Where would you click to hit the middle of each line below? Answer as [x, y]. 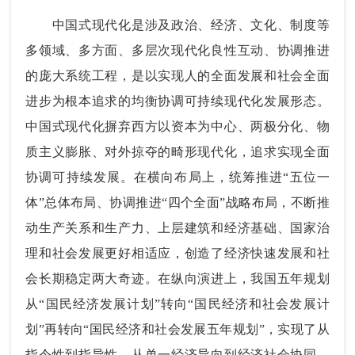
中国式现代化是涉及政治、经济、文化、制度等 [177, 25]
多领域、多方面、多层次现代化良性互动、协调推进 [177, 50]
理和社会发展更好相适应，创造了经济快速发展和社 [177, 253]
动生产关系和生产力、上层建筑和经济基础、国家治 [177, 227]
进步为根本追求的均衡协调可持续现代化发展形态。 [177, 101]
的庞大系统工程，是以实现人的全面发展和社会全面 [177, 75]
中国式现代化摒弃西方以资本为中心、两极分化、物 [177, 126]
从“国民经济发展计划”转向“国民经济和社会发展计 [177, 303]
